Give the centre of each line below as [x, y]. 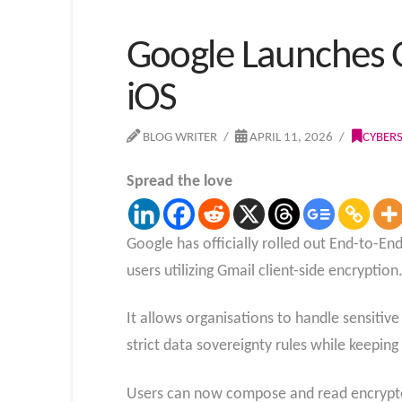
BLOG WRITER [178, 138]
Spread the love [179, 181]
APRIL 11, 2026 [290, 138]
